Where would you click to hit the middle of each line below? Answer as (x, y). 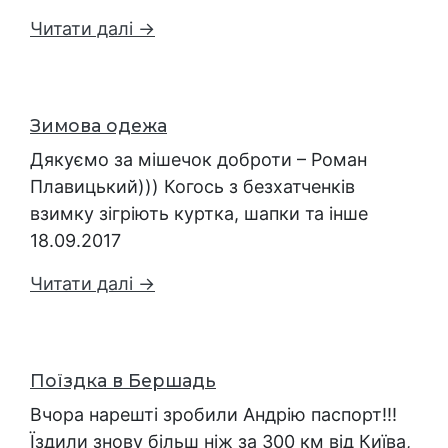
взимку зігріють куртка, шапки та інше (199, 213)
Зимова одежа (98, 125)
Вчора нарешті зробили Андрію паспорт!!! (213, 414)
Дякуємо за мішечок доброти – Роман (198, 159)
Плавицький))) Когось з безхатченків (192, 186)
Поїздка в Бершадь (123, 380)
